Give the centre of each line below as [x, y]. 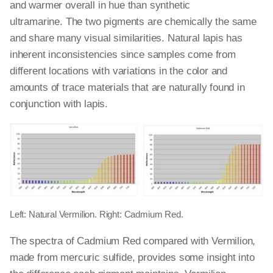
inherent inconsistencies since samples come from [123, 55]
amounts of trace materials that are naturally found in [127, 87]
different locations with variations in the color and [119, 71]
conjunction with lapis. [59, 104]
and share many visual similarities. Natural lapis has [126, 38]
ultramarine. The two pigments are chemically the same [133, 22]
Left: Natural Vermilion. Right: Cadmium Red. [97, 214]
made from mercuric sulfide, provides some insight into [132, 257]
